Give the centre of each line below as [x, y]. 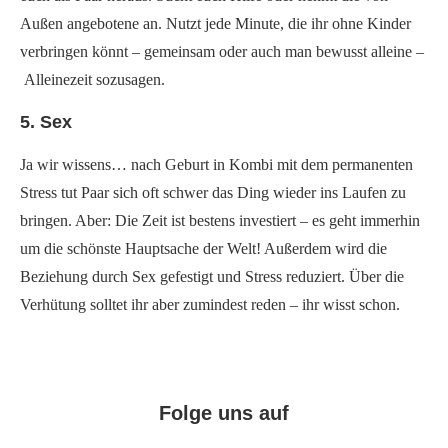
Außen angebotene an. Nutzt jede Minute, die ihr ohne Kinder [215, 23]
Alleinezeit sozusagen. [92, 79]
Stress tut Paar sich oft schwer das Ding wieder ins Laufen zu [213, 192]
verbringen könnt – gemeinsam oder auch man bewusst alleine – [222, 51]
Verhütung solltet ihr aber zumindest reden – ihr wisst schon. [210, 304]
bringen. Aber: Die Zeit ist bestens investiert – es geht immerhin [220, 220]
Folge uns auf [224, 413]
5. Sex [46, 122]
